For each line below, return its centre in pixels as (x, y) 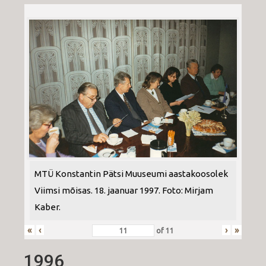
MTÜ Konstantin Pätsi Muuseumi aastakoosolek (131, 174)
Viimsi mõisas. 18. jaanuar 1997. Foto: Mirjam (124, 191)
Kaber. (47, 207)
